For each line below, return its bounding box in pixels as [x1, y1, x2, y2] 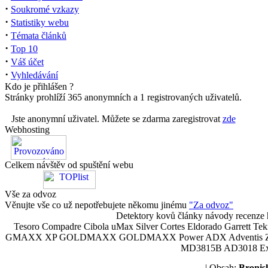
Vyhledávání [11, 70, 58, 80]
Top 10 [11, 44, 38, 54]
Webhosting [5, 124, 50, 135]
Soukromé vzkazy [11, 4, 79, 14]
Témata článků [11, 31, 66, 41]
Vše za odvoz [5, 189, 56, 199]
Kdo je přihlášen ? [5, 81, 74, 92]
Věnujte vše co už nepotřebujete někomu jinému [5, 200, 189, 210]
